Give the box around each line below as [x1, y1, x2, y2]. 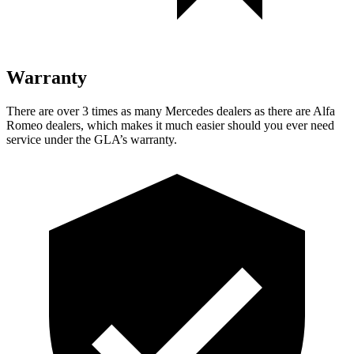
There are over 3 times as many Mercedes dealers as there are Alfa [6, 104, 335, 118]
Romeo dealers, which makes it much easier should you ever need [6, 118, 334, 132]
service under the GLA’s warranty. [6, 132, 177, 146]
